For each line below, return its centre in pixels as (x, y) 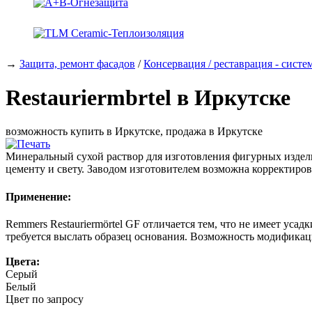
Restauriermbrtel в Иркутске (148, 97)
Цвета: (23, 261)
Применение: (38, 196)
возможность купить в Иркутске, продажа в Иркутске (134, 132)
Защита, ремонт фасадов (77, 63)
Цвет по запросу (45, 299)
